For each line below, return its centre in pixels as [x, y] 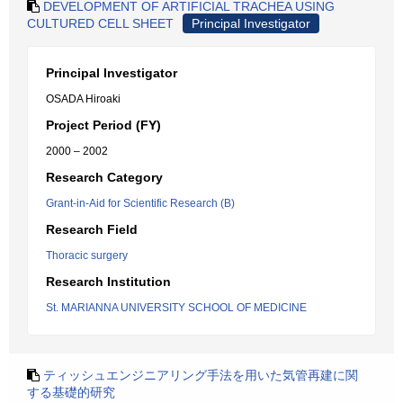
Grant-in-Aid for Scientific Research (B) [140, 203]
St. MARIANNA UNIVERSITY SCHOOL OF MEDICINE [176, 308]
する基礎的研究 [71, 392]
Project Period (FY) [103, 125]
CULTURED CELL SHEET [100, 23]
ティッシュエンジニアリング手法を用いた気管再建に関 [201, 375]
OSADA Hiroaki [83, 99]
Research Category [104, 177]
